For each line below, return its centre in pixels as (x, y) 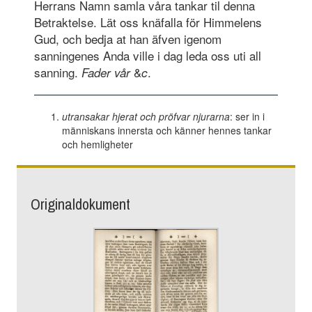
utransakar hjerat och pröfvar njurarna (146, 116)
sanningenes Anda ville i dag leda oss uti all (147, 55)
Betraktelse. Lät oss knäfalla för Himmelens (148, 22)
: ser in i (247, 116)
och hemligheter (97, 144)
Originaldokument (80, 204)
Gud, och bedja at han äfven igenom (127, 38)
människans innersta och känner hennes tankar (166, 130)
